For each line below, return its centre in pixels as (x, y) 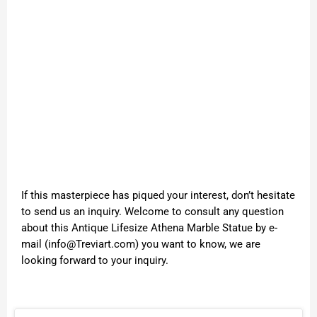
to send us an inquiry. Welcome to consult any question (152, 212)
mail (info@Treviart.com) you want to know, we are (141, 244)
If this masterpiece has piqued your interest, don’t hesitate (158, 196)
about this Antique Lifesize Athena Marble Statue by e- (149, 228)
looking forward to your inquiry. (95, 261)
